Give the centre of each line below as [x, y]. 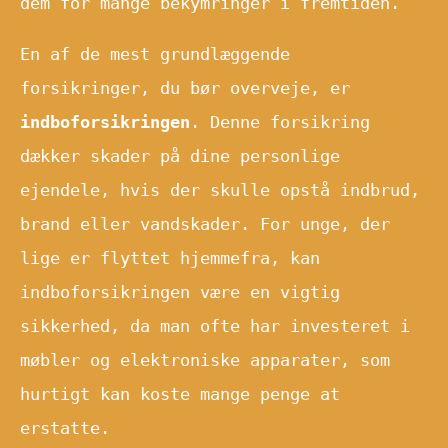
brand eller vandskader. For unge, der [205, 223]
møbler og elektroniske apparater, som [205, 359]
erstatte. [65, 427]
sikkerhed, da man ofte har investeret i [215, 325]
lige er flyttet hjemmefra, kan [170, 257]
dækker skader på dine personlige [180, 155]
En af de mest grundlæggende [155, 53]
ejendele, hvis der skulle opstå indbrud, [220, 189]
